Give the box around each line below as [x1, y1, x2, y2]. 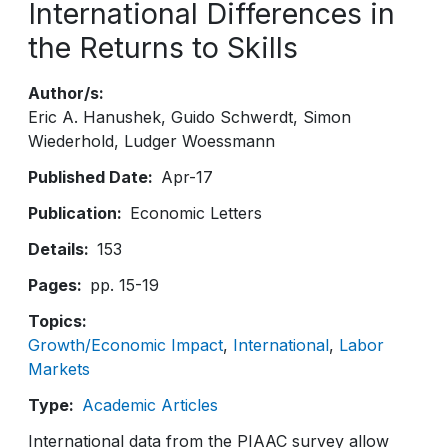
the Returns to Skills [28, 30, 298, 65]
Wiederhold [28, 131, 114, 151]
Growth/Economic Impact [28, 335, 223, 355]
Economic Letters [130, 203, 262, 223]
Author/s [28, 83, 99, 103]
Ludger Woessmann [124, 131, 275, 151]
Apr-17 [161, 167, 213, 187]
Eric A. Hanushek [28, 107, 161, 127]
